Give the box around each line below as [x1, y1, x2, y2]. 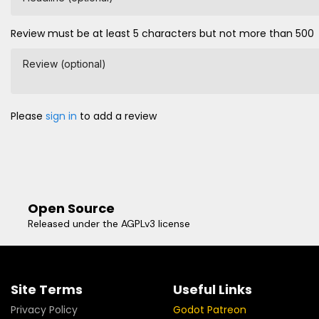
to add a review [77, 109, 157, 124]
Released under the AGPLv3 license [28, 217, 190, 231]
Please [11, 109, 46, 124]
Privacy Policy [11, 303, 78, 318]
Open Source [28, 199, 115, 218]
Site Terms [11, 281, 83, 299]
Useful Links [172, 281, 252, 299]
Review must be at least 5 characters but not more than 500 [11, 26, 314, 41]
